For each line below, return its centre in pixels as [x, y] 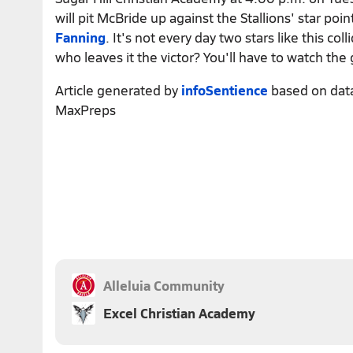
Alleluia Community [164, 285]
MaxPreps [85, 109]
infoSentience [225, 89]
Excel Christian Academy [179, 312]
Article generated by [118, 89]
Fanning [80, 37]
